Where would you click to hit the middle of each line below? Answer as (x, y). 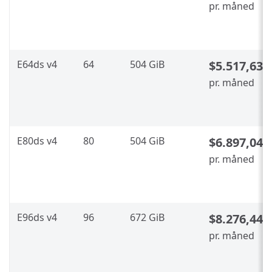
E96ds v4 (37, 217)
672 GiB (147, 217)
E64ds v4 (37, 64)
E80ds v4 (37, 141)
